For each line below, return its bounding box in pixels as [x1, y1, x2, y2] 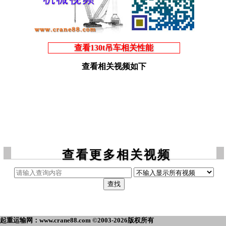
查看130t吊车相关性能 [74, 43, 153, 52]
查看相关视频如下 [81, 62, 146, 71]
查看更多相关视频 [62, 148, 171, 162]
